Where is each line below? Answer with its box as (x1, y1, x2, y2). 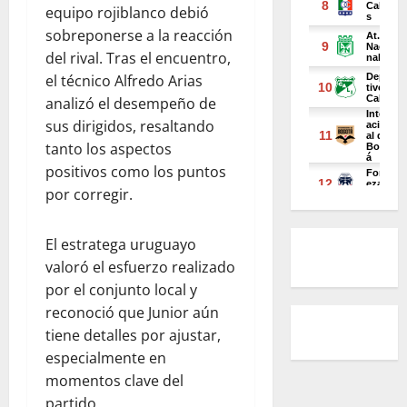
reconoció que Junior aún (45, 302, 219, 323)
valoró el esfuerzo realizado (45, 256, 235, 277)
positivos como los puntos (45, 161, 226, 182)
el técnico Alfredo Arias (45, 70, 203, 91)
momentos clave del (45, 370, 184, 391)
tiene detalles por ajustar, (45, 324, 221, 345)
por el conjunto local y (45, 279, 197, 300)
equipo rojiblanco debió (45, 2, 209, 23)
